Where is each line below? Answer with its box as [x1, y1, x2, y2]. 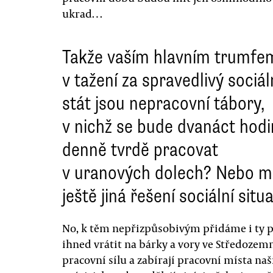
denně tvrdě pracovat [62, 137, 218, 161]
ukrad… [62, 5, 102, 21]
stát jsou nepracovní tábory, [62, 91, 264, 115]
